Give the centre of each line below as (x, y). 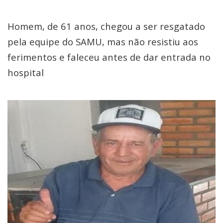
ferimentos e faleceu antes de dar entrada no (109, 57)
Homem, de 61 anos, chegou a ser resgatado (106, 26)
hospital (26, 72)
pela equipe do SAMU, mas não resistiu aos (103, 42)
